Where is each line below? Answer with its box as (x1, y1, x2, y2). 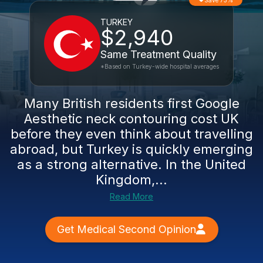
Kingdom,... (96, 172, 167, 187)
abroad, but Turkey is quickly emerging (10, 141, 253, 157)
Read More (110, 191, 153, 201)
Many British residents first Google (23, 96, 240, 111)
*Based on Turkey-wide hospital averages (100, 63, 219, 70)
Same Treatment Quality (100, 48, 217, 60)
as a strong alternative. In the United (17, 157, 246, 172)
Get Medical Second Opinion (56, 223, 196, 235)
